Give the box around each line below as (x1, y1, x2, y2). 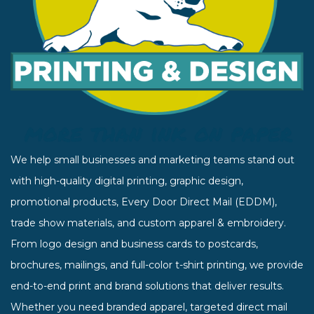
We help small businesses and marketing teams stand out (11, 153, 294, 166)
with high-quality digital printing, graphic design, (11, 175, 243, 187)
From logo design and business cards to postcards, (11, 238, 258, 250)
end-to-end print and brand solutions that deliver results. (11, 280, 284, 292)
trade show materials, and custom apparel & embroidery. (11, 217, 286, 229)
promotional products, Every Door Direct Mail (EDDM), (11, 196, 277, 208)
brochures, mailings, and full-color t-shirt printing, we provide (11, 259, 303, 271)
